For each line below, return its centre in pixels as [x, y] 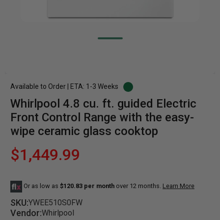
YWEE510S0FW [55, 202]
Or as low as [41, 186]
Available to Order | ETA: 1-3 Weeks [64, 86]
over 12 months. [138, 186]
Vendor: [26, 213]
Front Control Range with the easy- [102, 117]
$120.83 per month [87, 186]
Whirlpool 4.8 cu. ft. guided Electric [103, 104]
